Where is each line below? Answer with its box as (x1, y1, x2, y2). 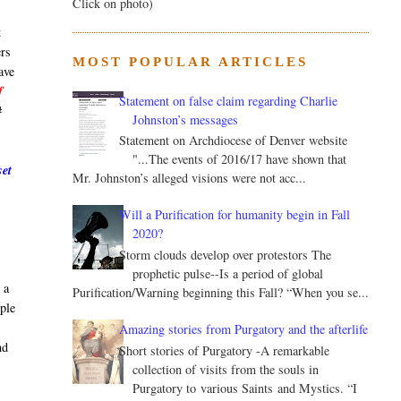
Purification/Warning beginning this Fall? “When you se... (72, 284, 369, 302)
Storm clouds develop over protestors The (119, 246, 332, 264)
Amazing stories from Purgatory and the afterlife (119, 320, 369, 338)
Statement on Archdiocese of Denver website (119, 132, 348, 149)
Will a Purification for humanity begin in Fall (119, 206, 351, 224)
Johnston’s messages (132, 110, 239, 128)
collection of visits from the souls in (132, 361, 320, 379)
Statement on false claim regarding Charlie (119, 91, 338, 109)
